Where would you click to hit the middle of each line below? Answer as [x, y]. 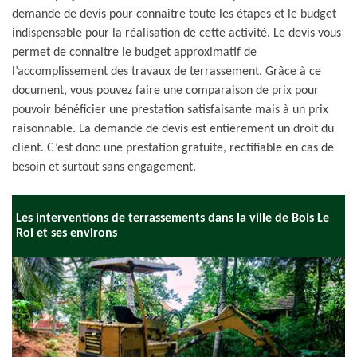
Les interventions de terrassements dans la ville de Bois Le [173, 218]
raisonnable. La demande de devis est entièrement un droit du [173, 129]
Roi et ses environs [67, 233]
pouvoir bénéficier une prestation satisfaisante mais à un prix [170, 110]
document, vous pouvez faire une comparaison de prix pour [165, 91]
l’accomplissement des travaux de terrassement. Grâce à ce [167, 72]
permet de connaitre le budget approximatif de [134, 53]
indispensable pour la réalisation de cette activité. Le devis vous [177, 33]
